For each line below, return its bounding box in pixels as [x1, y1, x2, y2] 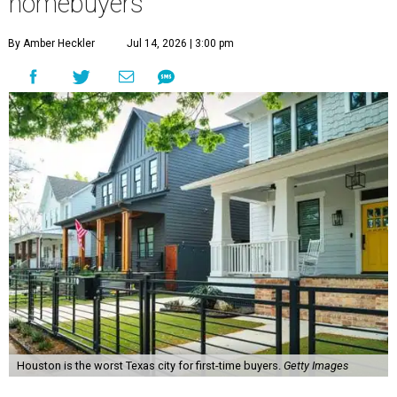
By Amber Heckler [8, 37, 95, 51]
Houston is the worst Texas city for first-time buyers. [16, 359, 284, 373]
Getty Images [283, 359, 348, 373]
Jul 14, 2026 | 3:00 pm [127, 37, 234, 51]
